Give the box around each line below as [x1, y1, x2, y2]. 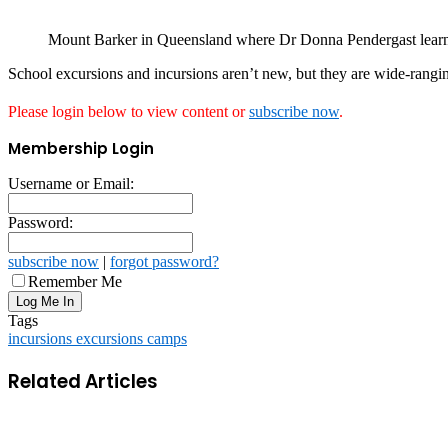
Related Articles [8, 368, 158, 396]
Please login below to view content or [8, 103, 249, 121]
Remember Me [28, 273, 122, 291]
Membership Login [8, 138, 154, 160]
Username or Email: [8, 175, 134, 193]
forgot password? [110, 253, 219, 271]
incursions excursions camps [8, 330, 187, 348]
